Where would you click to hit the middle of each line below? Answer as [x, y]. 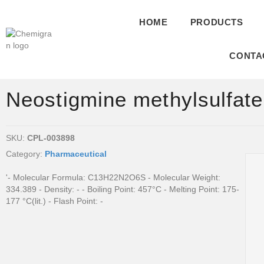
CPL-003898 [51, 138]
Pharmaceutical [76, 154]
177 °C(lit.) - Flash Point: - [55, 201]
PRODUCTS [217, 22]
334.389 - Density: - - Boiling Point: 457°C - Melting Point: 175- [123, 189]
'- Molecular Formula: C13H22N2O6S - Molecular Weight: [113, 177]
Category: [25, 154]
